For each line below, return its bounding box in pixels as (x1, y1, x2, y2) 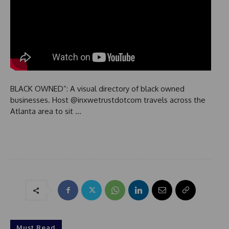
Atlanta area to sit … (10, 106, 81, 117)
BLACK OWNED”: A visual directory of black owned (10, 84, 185, 94)
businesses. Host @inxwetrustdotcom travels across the (10, 95, 205, 105)
